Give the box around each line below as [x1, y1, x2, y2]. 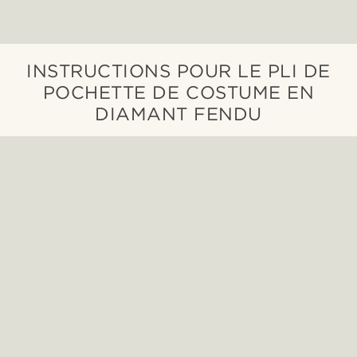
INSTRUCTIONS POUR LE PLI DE [26, 60, 331, 82]
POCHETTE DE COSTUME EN [42, 81, 315, 104]
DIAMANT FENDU [95, 103, 262, 125]
